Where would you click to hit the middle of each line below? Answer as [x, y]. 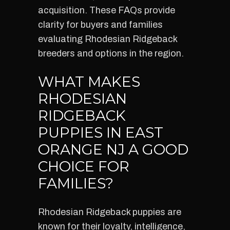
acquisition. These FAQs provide [107, 10]
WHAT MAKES [89, 82]
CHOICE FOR [84, 166]
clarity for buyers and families [100, 25]
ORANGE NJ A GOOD [113, 149]
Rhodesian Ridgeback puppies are [110, 212]
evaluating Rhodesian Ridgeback [108, 39]
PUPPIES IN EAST [101, 132]
